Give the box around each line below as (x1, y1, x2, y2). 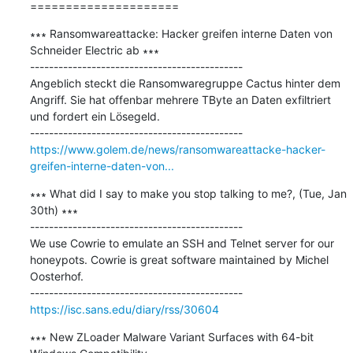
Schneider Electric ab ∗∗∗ (29, 43, 159, 57)
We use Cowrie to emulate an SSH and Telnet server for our (29, 236, 334, 250)
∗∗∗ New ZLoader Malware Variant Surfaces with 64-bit (29, 329, 314, 344)
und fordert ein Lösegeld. (29, 109, 160, 123)
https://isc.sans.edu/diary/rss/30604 (29, 302, 219, 316)
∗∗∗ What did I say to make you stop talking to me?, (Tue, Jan (29, 186, 347, 200)
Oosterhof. (29, 269, 84, 283)
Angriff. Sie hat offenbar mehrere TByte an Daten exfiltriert (29, 92, 331, 106)
